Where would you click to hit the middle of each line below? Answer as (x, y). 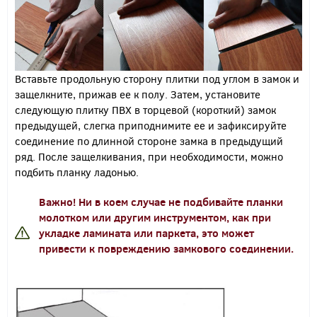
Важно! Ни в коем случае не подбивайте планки (161, 201)
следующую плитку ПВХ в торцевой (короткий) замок (145, 109)
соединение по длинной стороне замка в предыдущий (149, 140)
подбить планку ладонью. (77, 172)
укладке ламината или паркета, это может (146, 232)
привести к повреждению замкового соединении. (166, 248)
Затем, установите (215, 94)
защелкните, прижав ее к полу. (91, 94)
